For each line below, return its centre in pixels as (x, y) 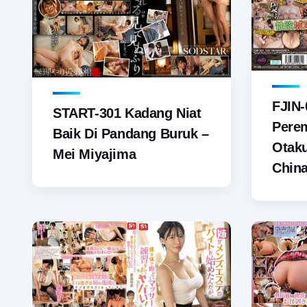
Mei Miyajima (95, 154)
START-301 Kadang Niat (127, 113)
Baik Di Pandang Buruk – (131, 133)
